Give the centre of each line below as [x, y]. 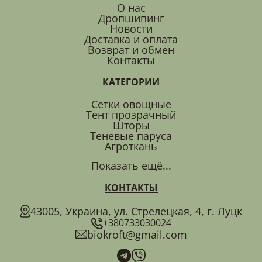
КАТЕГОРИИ [131, 82]
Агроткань [131, 146]
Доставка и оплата [131, 39]
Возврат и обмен [131, 49]
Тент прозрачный [131, 114]
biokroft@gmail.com [137, 234]
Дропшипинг [131, 18]
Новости [131, 28]
